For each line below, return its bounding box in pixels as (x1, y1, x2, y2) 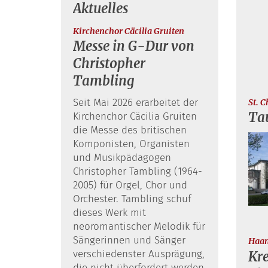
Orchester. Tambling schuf (73, 193, 191, 206)
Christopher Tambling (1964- (73, 165, 202, 178)
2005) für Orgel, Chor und (73, 179, 187, 192)
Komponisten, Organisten (73, 138, 190, 151)
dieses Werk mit (73, 206, 146, 220)
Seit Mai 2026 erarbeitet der (73, 96, 198, 109)
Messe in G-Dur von (73, 38, 194, 55)
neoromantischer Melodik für (73, 220, 205, 233)
